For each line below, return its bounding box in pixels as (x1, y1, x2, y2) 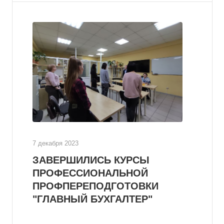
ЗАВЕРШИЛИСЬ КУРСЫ (32, 154, 149, 165)
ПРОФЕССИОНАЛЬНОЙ (32, 167, 148, 178)
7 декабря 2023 (32, 139, 78, 147)
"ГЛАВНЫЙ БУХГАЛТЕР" (32, 193, 152, 204)
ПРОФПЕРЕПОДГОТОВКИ (32, 180, 158, 191)
